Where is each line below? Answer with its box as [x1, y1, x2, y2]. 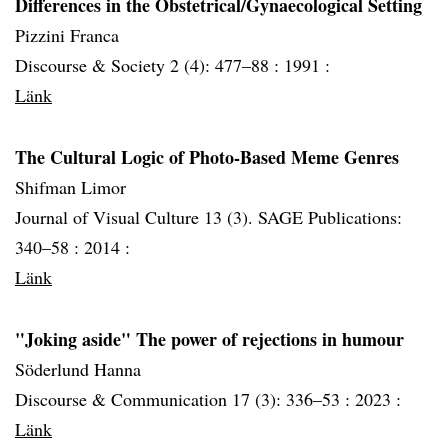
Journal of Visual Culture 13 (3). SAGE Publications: [15, 205, 402, 229]
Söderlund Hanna [15, 357, 141, 381]
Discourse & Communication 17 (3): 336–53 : [15, 387, 355, 411]
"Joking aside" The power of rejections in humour [15, 326, 404, 352]
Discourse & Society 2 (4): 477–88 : [15, 53, 284, 77]
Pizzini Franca [15, 23, 119, 47]
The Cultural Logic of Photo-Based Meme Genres [15, 144, 399, 170]
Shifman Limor [15, 175, 126, 199]
